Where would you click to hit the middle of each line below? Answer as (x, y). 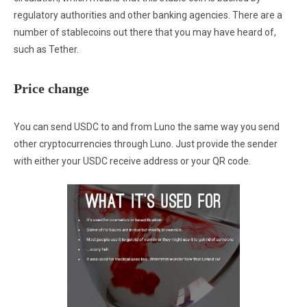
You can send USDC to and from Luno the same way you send (147, 127)
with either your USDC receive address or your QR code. (132, 161)
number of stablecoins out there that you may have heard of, (145, 33)
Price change (51, 89)
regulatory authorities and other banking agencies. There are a (148, 15)
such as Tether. (46, 50)
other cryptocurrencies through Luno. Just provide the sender (146, 144)
